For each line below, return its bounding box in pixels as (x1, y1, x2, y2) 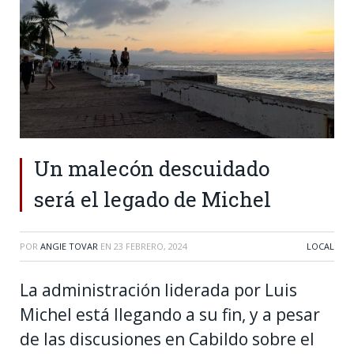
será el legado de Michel (34, 185, 271, 213)
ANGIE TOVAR (40, 239, 98, 252)
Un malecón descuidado (34, 154, 269, 182)
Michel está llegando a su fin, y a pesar (20, 303, 320, 326)
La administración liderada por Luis (20, 278, 297, 301)
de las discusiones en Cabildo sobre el (20, 327, 314, 350)
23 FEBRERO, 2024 (114, 239, 187, 252)
